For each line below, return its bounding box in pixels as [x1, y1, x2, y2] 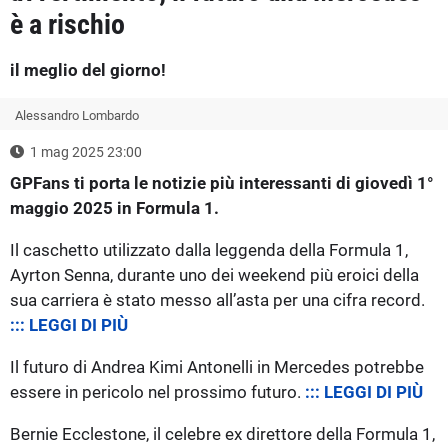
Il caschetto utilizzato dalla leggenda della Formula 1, [10, 239, 408, 260]
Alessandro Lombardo [15, 107, 139, 123]
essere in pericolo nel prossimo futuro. [10, 381, 305, 402]
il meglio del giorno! [10, 59, 166, 80]
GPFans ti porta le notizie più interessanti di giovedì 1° [10, 172, 434, 193]
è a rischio [10, 7, 125, 41]
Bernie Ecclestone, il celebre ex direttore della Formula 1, [10, 423, 435, 444]
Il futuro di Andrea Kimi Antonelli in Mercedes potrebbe [10, 356, 424, 377]
